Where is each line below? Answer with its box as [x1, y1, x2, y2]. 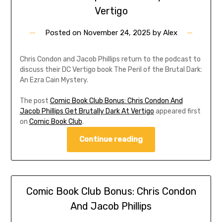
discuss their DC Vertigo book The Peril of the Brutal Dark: [19, 65, 202, 74]
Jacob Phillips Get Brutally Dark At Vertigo [19, 107, 154, 116]
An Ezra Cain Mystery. [19, 76, 88, 85]
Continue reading [79, 135, 143, 144]
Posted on [45, 28, 83, 38]
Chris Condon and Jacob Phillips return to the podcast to [19, 55, 201, 64]
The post [19, 97, 50, 106]
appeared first [154, 107, 201, 116]
